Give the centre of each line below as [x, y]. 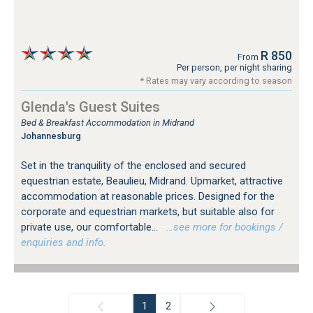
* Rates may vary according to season [216, 81]
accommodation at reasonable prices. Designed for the [148, 197]
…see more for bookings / [222, 227]
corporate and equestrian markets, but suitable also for [148, 212]
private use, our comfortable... [91, 227]
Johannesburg [51, 136]
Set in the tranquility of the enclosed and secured [133, 166]
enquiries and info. [64, 243]
